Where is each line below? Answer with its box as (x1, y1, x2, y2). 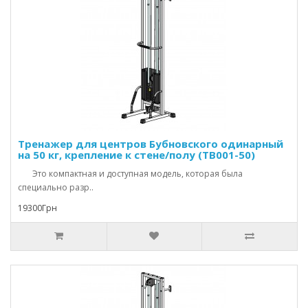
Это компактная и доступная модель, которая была (18, 168, 243, 179)
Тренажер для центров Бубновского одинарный (18, 137, 283, 151)
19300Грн (18, 202, 57, 214)
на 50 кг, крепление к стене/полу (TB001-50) (18, 148, 255, 162)
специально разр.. (18, 181, 93, 193)
